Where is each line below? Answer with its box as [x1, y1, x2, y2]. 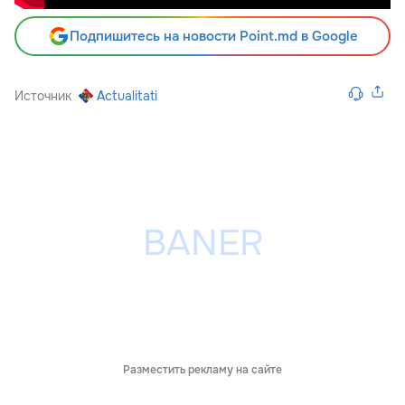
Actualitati [97, 88, 157, 105]
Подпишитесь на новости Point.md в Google [69, 27, 358, 46]
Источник [14, 88, 71, 105]
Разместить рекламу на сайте [123, 363, 282, 378]
